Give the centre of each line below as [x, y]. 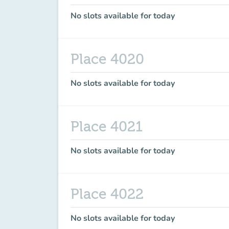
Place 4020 [107, 59]
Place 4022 [107, 194]
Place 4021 [107, 127]
